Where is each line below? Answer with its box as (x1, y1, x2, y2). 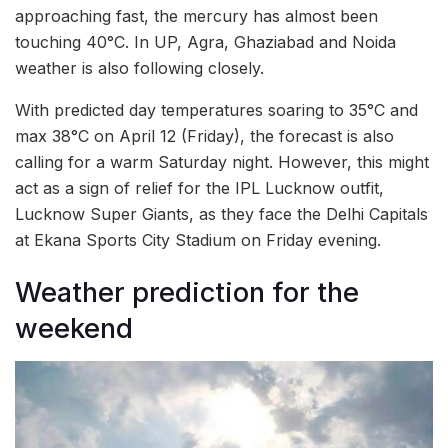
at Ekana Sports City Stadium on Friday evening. (15, 229, 381, 250)
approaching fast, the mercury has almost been (15, 5, 378, 26)
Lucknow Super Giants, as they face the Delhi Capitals (15, 203, 428, 224)
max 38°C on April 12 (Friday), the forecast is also (15, 125, 394, 146)
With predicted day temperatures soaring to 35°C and (15, 99, 418, 120)
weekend (15, 312, 133, 346)
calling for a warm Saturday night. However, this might (15, 151, 429, 172)
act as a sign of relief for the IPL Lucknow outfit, (15, 177, 384, 198)
